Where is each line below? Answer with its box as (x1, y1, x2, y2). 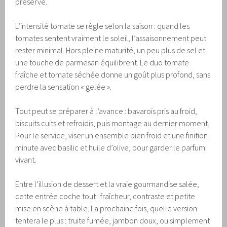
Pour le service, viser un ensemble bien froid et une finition (15, 130, 208, 140)
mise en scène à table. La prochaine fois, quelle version (15, 203, 198, 213)
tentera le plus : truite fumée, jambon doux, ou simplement (15, 215, 210, 225)
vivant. (15, 154, 36, 165)
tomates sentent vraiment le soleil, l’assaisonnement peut (15, 32, 207, 43)
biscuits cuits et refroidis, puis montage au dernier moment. (15, 118, 210, 128)
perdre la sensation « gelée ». (15, 81, 112, 92)
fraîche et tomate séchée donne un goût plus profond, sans (15, 69, 211, 80)
